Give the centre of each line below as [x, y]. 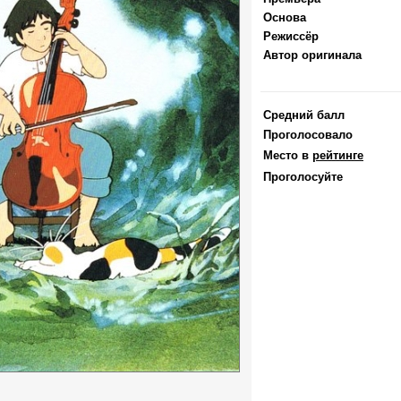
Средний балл [304, 115]
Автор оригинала [312, 55]
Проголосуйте [303, 177]
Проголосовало [308, 135]
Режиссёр [291, 36]
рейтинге [338, 155]
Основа [285, 17]
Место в [288, 155]
